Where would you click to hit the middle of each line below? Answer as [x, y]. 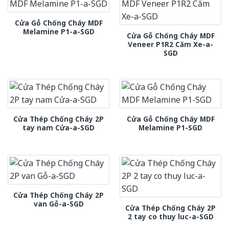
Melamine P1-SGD [170, 128]
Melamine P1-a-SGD [59, 31]
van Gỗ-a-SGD [59, 203]
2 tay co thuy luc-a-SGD [170, 216]
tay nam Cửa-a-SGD [59, 128]
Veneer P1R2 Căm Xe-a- [170, 44]
